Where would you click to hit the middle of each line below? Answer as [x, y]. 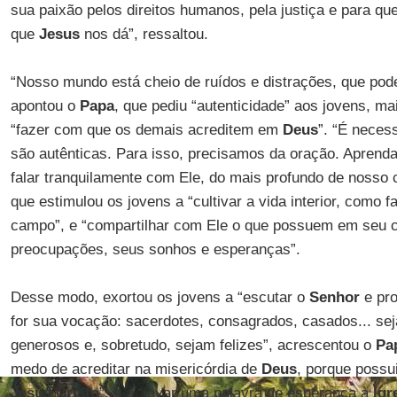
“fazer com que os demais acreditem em [146, 130]
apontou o [45, 106]
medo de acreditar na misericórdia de [136, 369]
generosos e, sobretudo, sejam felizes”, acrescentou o [193, 345]
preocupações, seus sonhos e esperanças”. [155, 249]
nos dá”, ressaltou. [144, 34]
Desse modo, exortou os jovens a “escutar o [160, 297]
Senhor [334, 297]
